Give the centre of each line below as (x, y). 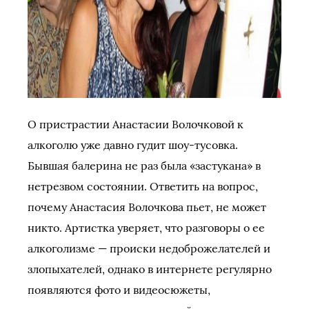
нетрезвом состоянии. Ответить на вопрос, (143, 186)
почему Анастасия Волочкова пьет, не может (147, 207)
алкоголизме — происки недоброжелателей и (149, 248)
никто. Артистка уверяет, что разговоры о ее (146, 228)
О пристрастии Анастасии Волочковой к (136, 124)
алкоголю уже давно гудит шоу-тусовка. (133, 145)
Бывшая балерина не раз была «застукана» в (144, 166)
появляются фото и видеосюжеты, (119, 290)
